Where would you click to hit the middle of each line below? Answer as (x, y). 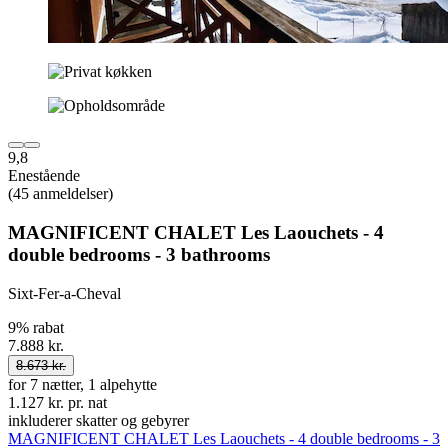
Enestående (44, 176)
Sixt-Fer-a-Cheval (64, 293)
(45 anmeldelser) (60, 194)
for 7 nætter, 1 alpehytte (82, 384)
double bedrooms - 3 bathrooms (139, 255)
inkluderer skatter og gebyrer (98, 420)
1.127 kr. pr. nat (57, 402)
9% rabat (36, 327)
